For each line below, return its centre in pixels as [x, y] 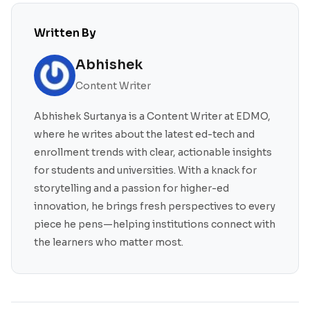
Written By [65, 33]
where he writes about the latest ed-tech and [144, 134]
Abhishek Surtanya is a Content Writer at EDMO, [152, 116]
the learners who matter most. [109, 242]
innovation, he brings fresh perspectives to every [155, 206]
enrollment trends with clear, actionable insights [153, 152]
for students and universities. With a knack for [145, 170]
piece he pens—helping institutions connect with [155, 224]
